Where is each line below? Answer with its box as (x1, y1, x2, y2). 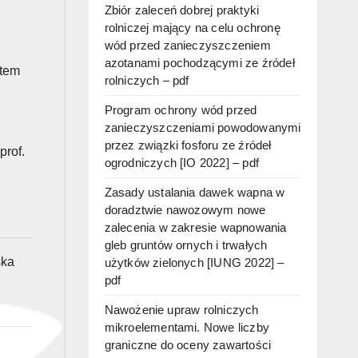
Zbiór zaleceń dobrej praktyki (104, 3, 260, 18)
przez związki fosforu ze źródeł (104, 138, 272, 153)
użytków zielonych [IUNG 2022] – (104, 256, 284, 270)
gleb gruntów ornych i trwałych (104, 238, 268, 253)
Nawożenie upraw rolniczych (104, 303, 259, 317)
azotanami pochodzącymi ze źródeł (104, 56, 295, 70)
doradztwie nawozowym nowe (104, 203, 266, 217)
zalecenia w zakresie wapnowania (104, 221, 287, 235)
